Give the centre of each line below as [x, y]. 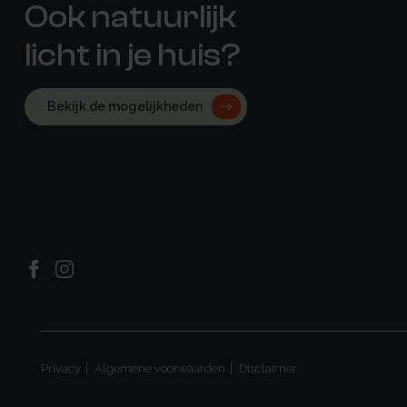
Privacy [61, 368]
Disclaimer [268, 368]
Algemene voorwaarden [160, 368]
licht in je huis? [133, 56]
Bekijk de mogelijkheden [125, 107]
